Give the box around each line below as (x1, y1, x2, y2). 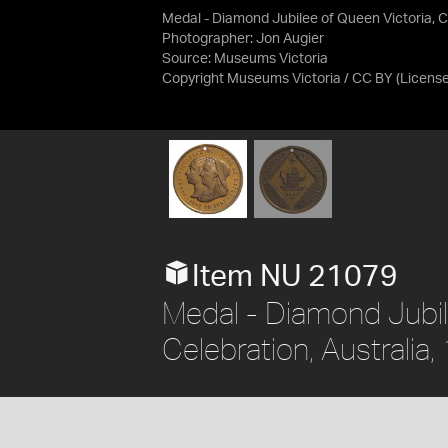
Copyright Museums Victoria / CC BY (162, 72, 393, 86)
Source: (162, 52, 214, 66)
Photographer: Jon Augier (162, 32, 324, 46)
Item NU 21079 (192, 261, 398, 292)
